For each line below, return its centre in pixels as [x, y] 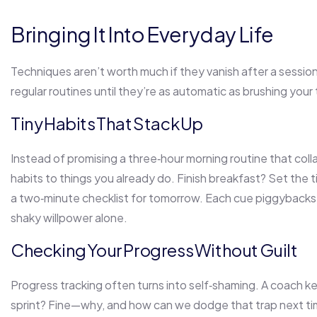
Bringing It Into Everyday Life [142, 34]
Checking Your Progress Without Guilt [154, 250]
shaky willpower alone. [69, 218]
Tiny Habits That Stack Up [107, 123]
